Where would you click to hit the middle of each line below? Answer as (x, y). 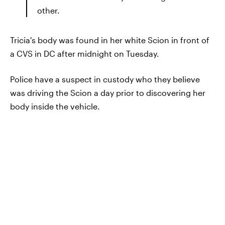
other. (48, 10)
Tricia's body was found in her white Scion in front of (110, 40)
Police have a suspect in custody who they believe (105, 79)
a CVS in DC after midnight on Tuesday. (85, 53)
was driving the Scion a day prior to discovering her (108, 92)
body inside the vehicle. (55, 106)
